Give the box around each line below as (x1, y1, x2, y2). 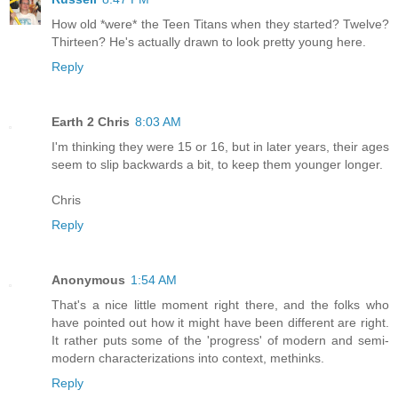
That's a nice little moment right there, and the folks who (52, 298, 389, 313)
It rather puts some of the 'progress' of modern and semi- (52, 333, 389, 348)
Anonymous (52, 273, 125, 288)
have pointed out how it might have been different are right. (52, 315, 389, 330)
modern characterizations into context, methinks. (52, 351, 324, 366)
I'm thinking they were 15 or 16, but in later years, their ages (52, 139, 389, 155)
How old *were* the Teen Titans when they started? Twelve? (52, 17, 389, 32)
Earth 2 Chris (52, 115, 130, 130)
